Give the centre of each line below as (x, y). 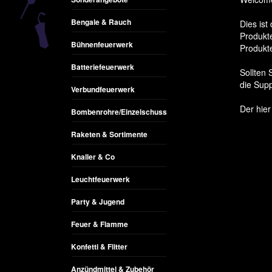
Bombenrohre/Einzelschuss (119, 112)
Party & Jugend (98, 202)
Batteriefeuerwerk (103, 67)
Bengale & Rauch (101, 22)
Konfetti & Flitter (99, 246)
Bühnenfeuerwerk (102, 44)
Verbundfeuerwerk (103, 89)
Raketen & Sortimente (109, 134)
